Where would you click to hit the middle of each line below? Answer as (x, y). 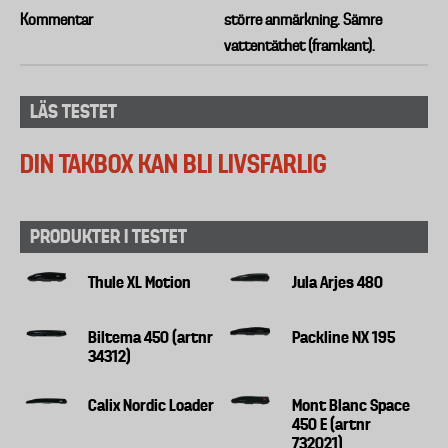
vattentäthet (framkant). (299, 46)
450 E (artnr (332, 423)
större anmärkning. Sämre (303, 20)
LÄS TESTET (73, 111)
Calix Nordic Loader (151, 404)
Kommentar (56, 20)
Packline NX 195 (344, 336)
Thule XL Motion (140, 281)
